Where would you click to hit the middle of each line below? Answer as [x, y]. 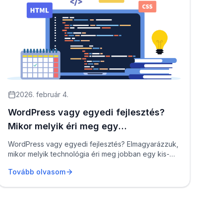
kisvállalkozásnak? [49, 140]
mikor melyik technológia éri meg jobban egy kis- [88, 154]
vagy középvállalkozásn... [50, 164]
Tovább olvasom [36, 172]
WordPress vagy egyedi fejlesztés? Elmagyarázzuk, [93, 144]
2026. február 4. [42, 94]
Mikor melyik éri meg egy [63, 126]
